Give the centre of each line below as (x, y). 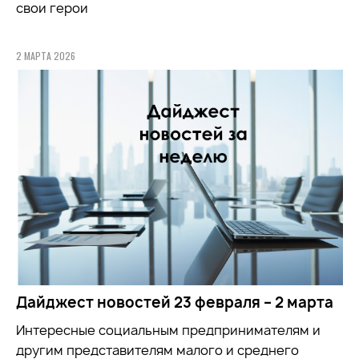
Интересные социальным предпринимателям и (168, 330)
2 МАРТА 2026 (46, 55)
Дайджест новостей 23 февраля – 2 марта (175, 302)
